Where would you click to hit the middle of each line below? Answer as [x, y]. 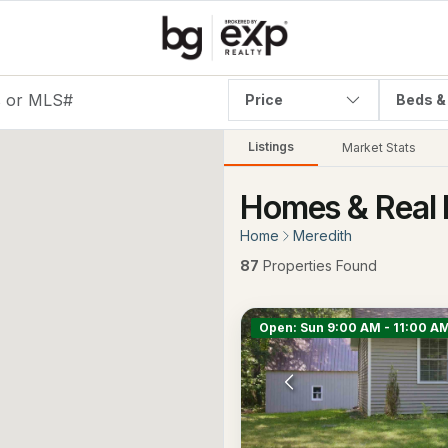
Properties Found [318, 265]
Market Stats [379, 147]
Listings [271, 146]
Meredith [322, 235]
